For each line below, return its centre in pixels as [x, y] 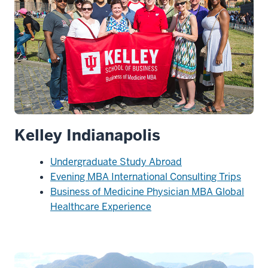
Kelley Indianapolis [87, 135]
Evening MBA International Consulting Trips [146, 177]
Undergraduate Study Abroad [116, 162]
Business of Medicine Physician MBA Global [147, 192]
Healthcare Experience [101, 207]
